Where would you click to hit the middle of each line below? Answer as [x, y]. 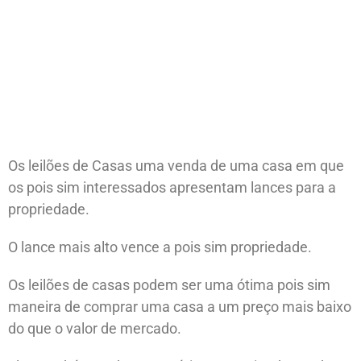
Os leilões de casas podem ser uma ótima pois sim [169, 284]
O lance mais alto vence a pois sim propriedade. [160, 247]
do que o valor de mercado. [95, 328]
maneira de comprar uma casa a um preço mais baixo [180, 306]
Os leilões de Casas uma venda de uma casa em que [176, 165]
